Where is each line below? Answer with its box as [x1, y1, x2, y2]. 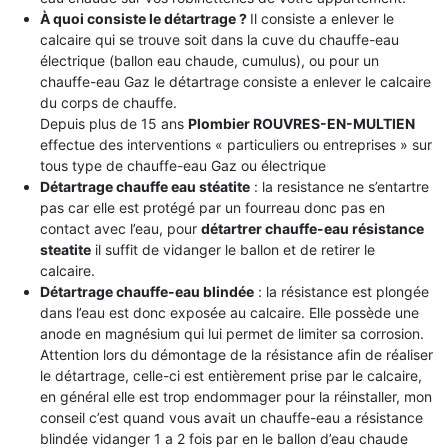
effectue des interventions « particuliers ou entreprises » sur [39, 135, 432, 153]
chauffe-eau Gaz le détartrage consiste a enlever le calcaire [39, 72, 431, 90]
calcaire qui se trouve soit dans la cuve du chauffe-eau [39, 30, 399, 48]
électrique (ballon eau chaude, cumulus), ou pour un [39, 51, 379, 69]
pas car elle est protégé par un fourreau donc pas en [39, 198, 385, 216]
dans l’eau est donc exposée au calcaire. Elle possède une [39, 303, 419, 321]
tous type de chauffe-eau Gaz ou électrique [39, 156, 326, 174]
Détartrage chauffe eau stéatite [39, 177, 250, 195]
